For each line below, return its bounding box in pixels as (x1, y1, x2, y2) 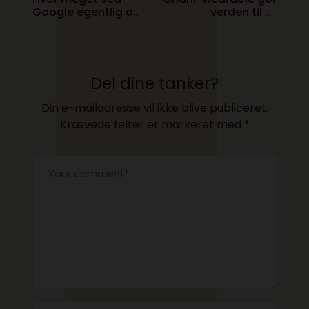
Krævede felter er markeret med (59, 116, 244, 132)
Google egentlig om (32, 3, 145, 20)
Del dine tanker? (90, 71, 219, 94)
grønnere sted (197, 17, 277, 33)
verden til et (210, 3, 277, 20)
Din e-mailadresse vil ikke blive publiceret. (41, 99, 268, 116)
